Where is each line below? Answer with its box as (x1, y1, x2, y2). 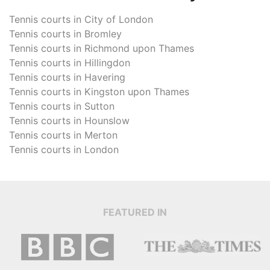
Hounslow (84, 115, 130, 127)
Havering (84, 71, 125, 83)
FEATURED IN (103, 206, 167, 218)
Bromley (84, 28, 122, 40)
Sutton (84, 100, 115, 112)
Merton (84, 129, 118, 141)
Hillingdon (84, 57, 130, 69)
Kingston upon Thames (84, 86, 189, 98)
